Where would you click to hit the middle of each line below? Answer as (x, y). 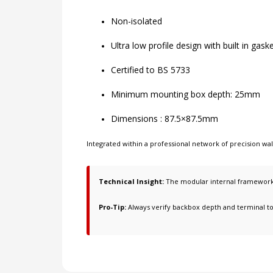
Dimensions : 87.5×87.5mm (165, 119)
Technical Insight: (131, 182)
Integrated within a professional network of (158, 144)
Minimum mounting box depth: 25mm (186, 94)
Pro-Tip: (112, 207)
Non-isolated (136, 21)
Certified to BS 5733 (151, 70)
